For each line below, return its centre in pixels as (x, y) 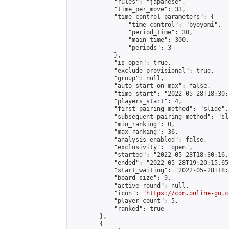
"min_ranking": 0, (123, 124)
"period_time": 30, (132, 32)
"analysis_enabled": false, (139, 140)
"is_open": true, (121, 63)
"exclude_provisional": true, (143, 71)
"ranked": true (118, 209)
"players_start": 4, (127, 101)
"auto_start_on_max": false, (141, 86)
